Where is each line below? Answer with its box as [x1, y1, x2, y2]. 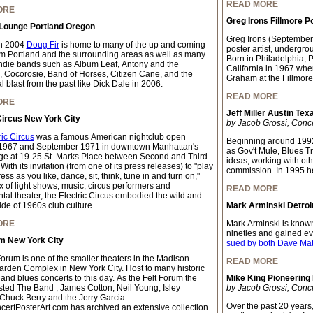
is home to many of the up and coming [59, 40, 205, 50]
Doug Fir [26, 40, 59, 50]
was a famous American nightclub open [34, 132, 186, 142]
